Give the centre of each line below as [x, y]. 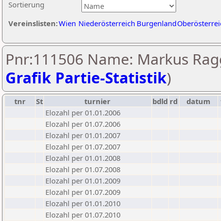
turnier [98, 101]
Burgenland [157, 23]
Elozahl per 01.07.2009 [83, 192]
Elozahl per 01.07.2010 [83, 215]
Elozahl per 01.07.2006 [83, 124]
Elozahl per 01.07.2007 [83, 147]
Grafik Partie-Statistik [86, 78]
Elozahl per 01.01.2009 [83, 181]
